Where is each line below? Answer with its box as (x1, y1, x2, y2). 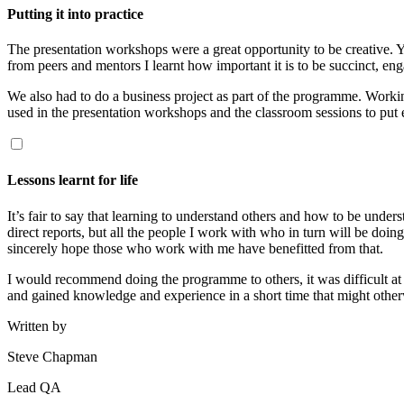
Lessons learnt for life (7, 172, 138, 188)
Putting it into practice (7, 5, 143, 22)
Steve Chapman (7, 348, 97, 364)
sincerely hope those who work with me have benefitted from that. (7, 240, 383, 256)
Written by (7, 317, 67, 334)
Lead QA (7, 379, 61, 395)
